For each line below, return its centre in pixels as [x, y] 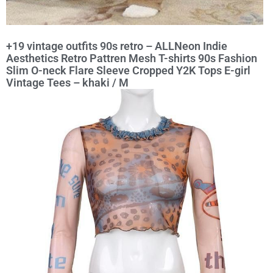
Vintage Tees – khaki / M [67, 83]
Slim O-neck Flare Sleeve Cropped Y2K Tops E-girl [128, 70]
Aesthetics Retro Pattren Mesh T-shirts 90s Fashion [132, 58]
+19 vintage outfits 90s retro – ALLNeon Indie [117, 46]
